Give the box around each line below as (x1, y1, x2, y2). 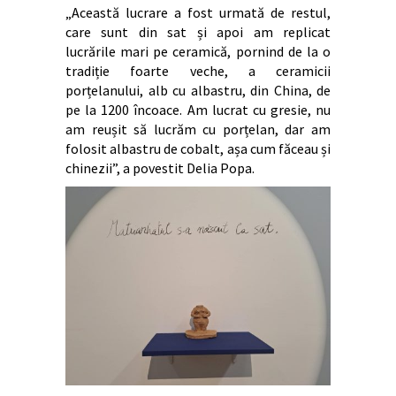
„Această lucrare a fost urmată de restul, (65, 4, 331, 22)
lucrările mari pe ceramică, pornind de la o (65, 42, 331, 61)
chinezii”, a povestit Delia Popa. (65, 159, 255, 178)
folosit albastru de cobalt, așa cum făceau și (65, 140, 331, 158)
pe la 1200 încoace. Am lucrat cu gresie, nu (65, 101, 331, 119)
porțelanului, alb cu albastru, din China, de (65, 81, 331, 100)
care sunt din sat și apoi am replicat (65, 23, 331, 42)
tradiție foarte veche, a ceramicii (65, 62, 331, 80)
